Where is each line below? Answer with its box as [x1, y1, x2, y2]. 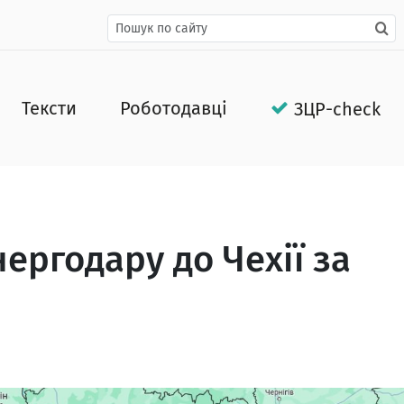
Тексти [21, 97, 77, 119]
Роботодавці [119, 97, 227, 119]
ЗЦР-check [294, 98, 381, 120]
